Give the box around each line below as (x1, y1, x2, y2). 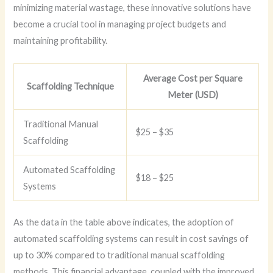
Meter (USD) (167, 89, 218, 100)
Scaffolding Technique (26, 80, 114, 91)
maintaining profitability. (13, 35, 108, 46)
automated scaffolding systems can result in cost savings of (13, 233, 249, 244)
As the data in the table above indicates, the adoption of (13, 217, 235, 228)
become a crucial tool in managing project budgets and (13, 19, 227, 30)
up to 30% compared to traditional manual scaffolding (13, 250, 225, 261)
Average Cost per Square (143, 73, 243, 83)
